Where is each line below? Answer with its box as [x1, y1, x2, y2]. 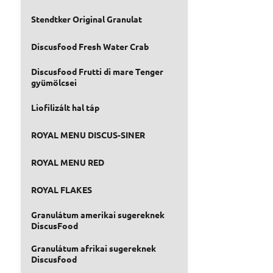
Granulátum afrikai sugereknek [30, 243, 156, 253]
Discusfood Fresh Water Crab [30, 41, 149, 52]
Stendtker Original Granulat [30, 13, 142, 24]
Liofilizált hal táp [30, 102, 99, 113]
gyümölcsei [30, 77, 77, 88]
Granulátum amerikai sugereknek [30, 209, 165, 220]
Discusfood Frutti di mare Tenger [30, 66, 163, 77]
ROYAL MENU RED [30, 157, 104, 168]
